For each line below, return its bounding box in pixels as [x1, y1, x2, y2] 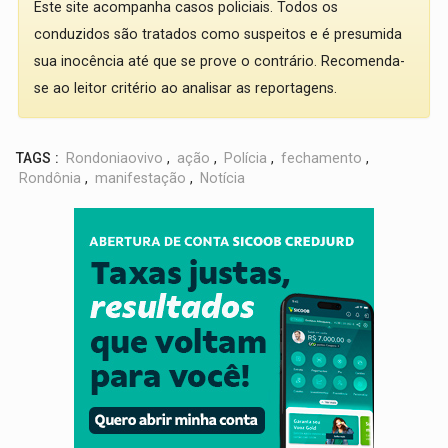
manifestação [95, 170, 191, 186]
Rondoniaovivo [66, 150, 164, 166]
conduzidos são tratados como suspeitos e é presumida [34, 26, 403, 42]
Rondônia [19, 170, 82, 186]
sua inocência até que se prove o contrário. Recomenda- [34, 53, 406, 69]
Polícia [224, 150, 268, 166]
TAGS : [16, 150, 60, 166]
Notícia [200, 170, 246, 186]
